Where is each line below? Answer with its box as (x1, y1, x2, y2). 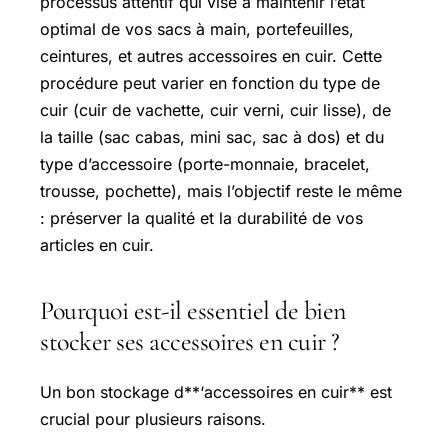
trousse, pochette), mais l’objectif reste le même (40, 180, 402, 201)
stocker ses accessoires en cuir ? (40, 325, 340, 357)
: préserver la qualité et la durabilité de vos (40, 207, 363, 228)
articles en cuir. (40, 234, 154, 255)
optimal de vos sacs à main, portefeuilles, (40, 18, 354, 39)
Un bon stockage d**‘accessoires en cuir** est (40, 381, 392, 402)
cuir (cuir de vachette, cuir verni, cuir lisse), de (40, 99, 391, 120)
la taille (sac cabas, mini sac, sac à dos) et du (40, 126, 384, 147)
